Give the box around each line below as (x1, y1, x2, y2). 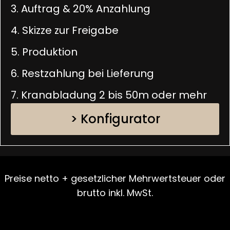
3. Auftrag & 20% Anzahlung (11, 2, 150, 16)
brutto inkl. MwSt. (77, 186, 153, 200)
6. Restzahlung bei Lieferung (11, 66, 154, 81)
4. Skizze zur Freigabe (11, 23, 119, 38)
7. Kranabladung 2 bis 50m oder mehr (11, 88, 207, 103)
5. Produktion (11, 45, 78, 60)
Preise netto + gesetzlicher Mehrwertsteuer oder (5, 172, 225, 185)
